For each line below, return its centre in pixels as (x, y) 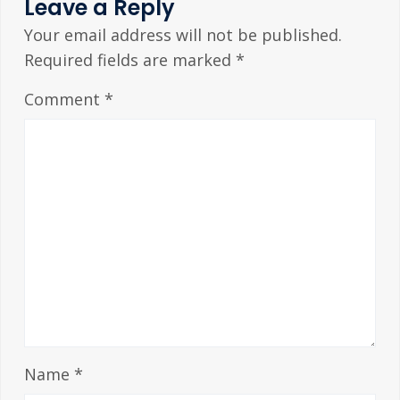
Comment (64, 100)
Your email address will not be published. (183, 35)
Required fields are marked (129, 60)
